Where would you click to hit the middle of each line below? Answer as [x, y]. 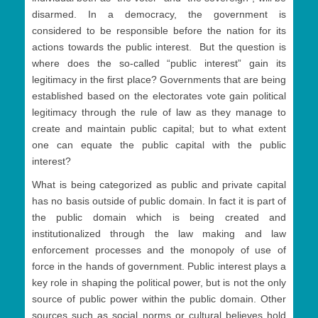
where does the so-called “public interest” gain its [159, 64]
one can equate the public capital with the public [159, 145]
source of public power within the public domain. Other [159, 299]
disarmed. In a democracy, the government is [159, 15]
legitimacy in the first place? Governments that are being [159, 80]
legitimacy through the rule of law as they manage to [159, 113]
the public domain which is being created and [159, 218]
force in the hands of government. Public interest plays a [159, 267]
